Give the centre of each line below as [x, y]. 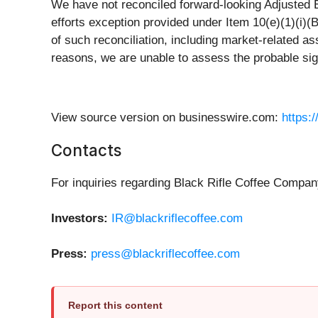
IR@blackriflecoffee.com [177, 218]
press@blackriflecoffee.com [165, 253]
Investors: [81, 218]
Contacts [86, 150]
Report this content [115, 305]
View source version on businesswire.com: [166, 117]
